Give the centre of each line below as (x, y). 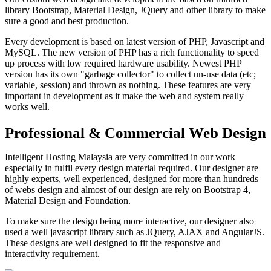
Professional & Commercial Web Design (135, 133)
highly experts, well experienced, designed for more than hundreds (132, 179)
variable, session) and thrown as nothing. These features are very (128, 85)
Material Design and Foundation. (68, 201)
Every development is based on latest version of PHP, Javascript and (135, 42)
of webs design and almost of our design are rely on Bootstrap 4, (128, 190)
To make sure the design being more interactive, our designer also (129, 221)
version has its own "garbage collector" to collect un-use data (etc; (130, 74)
